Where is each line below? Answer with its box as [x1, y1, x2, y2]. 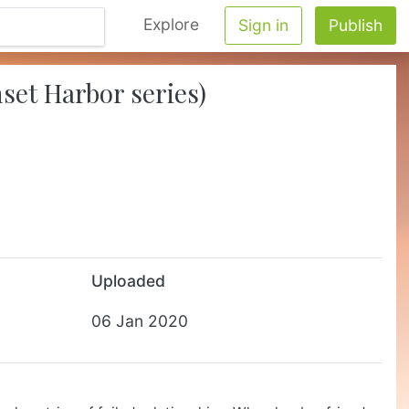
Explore [143, 15, 199, 34]
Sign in [238, 16, 288, 35]
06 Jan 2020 [90, 311, 188, 330]
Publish [329, 16, 383, 35]
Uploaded [90, 271, 165, 290]
